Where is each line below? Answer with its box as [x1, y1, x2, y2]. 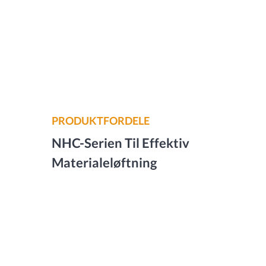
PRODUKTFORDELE [52, 114, 150, 127]
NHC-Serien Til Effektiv [52, 135, 189, 151]
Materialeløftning [52, 154, 157, 170]
